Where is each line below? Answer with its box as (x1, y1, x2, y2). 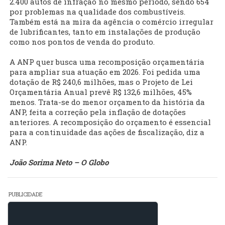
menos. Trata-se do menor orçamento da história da (10, 97, 205, 107)
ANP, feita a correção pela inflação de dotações (10, 107, 186, 118)
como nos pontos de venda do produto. (10, 37, 155, 47)
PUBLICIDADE (9, 190, 43, 198)
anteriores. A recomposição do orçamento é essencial (10, 117, 211, 128)
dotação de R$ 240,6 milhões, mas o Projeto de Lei (10, 77, 193, 87)
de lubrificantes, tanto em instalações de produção (10, 27, 200, 37)
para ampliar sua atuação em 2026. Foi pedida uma (10, 67, 200, 77)
